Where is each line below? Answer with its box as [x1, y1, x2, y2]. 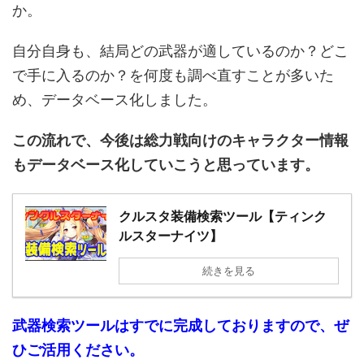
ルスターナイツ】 [119, 227, 223, 245]
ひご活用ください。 [12, 341, 144, 359]
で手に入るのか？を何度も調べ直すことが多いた [12, 67, 334, 84]
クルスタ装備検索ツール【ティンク [119, 208, 327, 225]
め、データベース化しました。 [12, 91, 217, 109]
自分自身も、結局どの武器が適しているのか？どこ [12, 42, 349, 60]
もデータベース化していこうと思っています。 [12, 156, 319, 174]
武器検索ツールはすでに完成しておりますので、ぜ [12, 317, 349, 335]
